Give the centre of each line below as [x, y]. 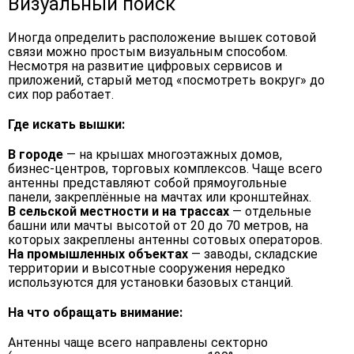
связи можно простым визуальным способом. [148, 52]
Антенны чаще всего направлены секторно [138, 343]
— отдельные [270, 211]
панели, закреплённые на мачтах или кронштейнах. [160, 197]
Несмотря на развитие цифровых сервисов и [145, 66]
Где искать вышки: [66, 124]
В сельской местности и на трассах [119, 211]
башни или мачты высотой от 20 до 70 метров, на [158, 226]
